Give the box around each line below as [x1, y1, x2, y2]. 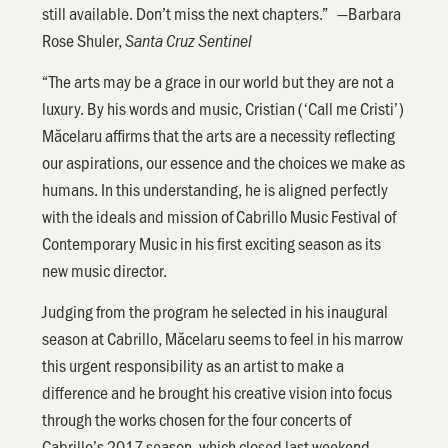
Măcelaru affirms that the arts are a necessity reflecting [42, 123, 396, 148]
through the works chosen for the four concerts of [42, 407, 352, 432]
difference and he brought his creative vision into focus [42, 380, 393, 405]
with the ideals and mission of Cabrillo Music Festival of [42, 204, 397, 229]
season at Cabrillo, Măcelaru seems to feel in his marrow [42, 326, 404, 351]
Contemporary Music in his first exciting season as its [42, 231, 382, 256]
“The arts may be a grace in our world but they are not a [42, 69, 395, 94]
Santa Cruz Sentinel [125, 28, 253, 52]
